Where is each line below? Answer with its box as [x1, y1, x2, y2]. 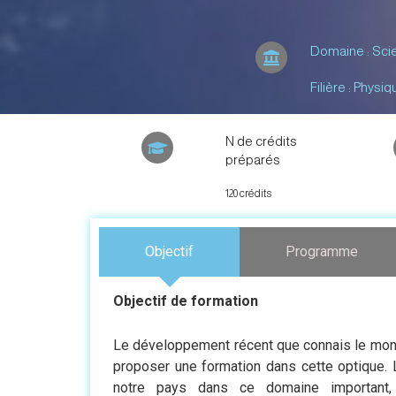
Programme [286, 243, 359, 260]
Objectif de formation [113, 293, 258, 309]
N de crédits [225, 133, 297, 148]
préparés [225, 152, 280, 167]
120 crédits [225, 187, 271, 200]
